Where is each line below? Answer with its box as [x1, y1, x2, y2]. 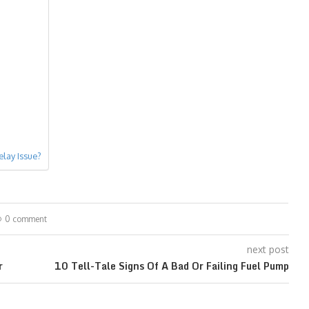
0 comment [4, 214, 47, 224]
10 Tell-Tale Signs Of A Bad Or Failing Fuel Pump [54, 258, 289, 274]
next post [246, 243, 289, 255]
